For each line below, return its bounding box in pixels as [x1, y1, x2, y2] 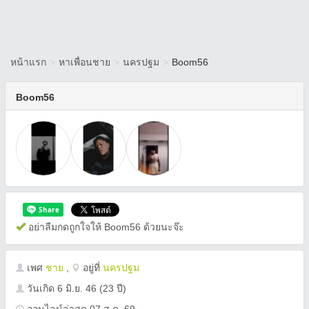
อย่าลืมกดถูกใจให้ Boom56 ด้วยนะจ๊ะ [26, 221, 184, 232]
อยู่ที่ [80, 262, 103, 273]
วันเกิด [24, 283, 57, 294]
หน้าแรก [10, 57, 46, 68]
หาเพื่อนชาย [59, 57, 110, 68]
